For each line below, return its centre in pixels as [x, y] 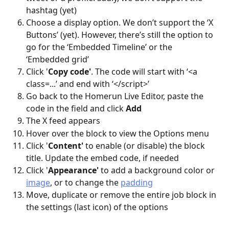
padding [137, 183]
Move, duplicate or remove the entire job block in [122, 195]
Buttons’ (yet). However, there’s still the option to [121, 35]
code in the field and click [76, 109]
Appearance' [73, 170]
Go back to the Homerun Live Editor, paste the [116, 96]
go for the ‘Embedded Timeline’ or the [100, 47]
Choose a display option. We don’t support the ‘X [121, 23]
